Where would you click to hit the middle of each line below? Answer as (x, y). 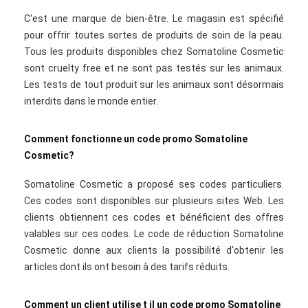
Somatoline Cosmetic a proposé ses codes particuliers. (154, 184)
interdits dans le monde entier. (91, 101)
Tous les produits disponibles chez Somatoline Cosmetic (154, 52)
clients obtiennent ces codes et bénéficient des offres (154, 217)
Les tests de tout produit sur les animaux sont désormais (154, 85)
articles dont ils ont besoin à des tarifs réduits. (127, 267)
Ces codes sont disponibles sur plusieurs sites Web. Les (154, 201)
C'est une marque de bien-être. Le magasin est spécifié (154, 19)
